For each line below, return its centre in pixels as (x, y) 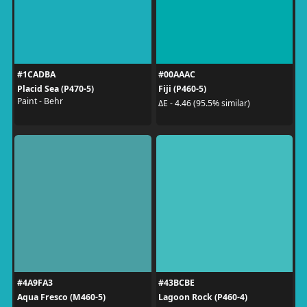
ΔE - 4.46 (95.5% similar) (204, 103)
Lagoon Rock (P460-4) (203, 297)
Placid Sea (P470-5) (55, 88)
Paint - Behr (40, 101)
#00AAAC (177, 74)
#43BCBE (176, 282)
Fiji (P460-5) (182, 88)
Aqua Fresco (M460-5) (61, 297)
